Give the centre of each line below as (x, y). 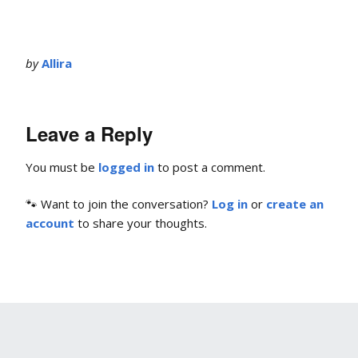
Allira (57, 63)
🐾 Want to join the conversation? (119, 204)
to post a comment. (210, 167)
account (50, 223)
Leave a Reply (89, 134)
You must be (62, 167)
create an (295, 204)
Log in (230, 204)
